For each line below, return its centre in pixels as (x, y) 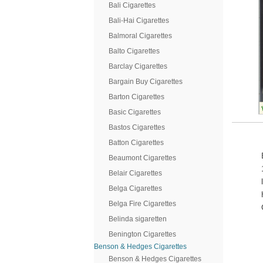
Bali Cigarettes (132, 5)
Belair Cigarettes (135, 173)
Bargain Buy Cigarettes (146, 82)
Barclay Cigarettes (138, 66)
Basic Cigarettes (135, 112)
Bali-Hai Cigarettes (139, 21)
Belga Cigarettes (135, 188)
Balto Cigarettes (134, 51)
